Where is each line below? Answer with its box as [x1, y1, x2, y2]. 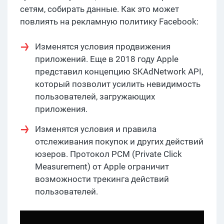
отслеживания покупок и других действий [35, 136, 203, 146]
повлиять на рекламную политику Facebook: [20, 16, 198, 26]
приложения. [35, 103, 87, 114]
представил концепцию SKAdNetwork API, [35, 66, 203, 76]
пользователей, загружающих [35, 91, 155, 101]
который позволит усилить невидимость [35, 78, 200, 89]
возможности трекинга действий [35, 173, 169, 184]
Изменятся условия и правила [35, 123, 156, 134]
